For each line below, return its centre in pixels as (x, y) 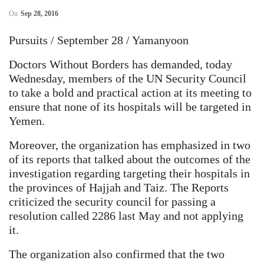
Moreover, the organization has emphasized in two (130, 145)
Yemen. (27, 121)
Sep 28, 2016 (39, 13)
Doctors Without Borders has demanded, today (121, 64)
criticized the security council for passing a (112, 201)
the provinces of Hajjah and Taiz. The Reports (119, 187)
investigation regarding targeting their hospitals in (129, 173)
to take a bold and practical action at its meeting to (130, 92)
